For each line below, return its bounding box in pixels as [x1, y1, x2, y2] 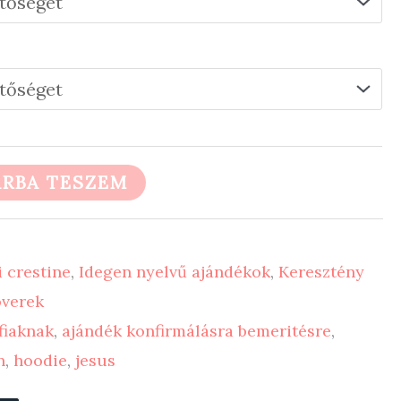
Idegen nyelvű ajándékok [79, 261, 271, 283]
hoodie [13, 350, 68, 371]
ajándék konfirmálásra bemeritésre [62, 320, 332, 342]
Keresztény [278, 261, 365, 283]
